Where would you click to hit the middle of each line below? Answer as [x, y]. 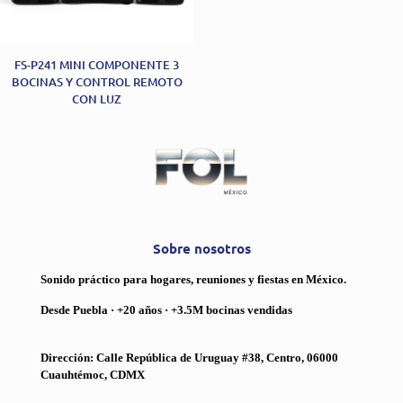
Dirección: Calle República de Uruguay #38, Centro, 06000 [189, 357]
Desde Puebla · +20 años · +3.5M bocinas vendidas [166, 309]
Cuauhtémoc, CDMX [93, 374]
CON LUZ [97, 99]
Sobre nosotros [201, 248]
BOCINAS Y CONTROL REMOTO [97, 82]
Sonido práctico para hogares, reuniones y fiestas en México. [193, 279]
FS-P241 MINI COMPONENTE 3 [97, 65]
